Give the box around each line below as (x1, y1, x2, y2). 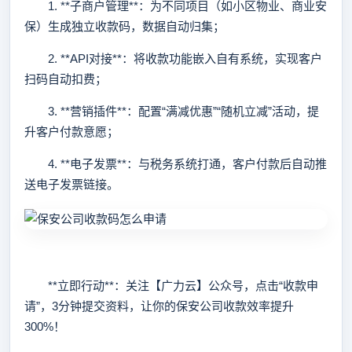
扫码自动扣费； (24, 72, 107, 86)
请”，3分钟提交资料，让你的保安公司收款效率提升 (24, 299, 294, 313)
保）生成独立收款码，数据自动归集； (24, 20, 225, 33)
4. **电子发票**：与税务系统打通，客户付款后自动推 (24, 157, 327, 170)
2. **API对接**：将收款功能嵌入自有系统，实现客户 (24, 52, 322, 65)
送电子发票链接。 (24, 178, 119, 191)
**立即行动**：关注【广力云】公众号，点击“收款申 (24, 279, 318, 292)
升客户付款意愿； (24, 125, 119, 138)
